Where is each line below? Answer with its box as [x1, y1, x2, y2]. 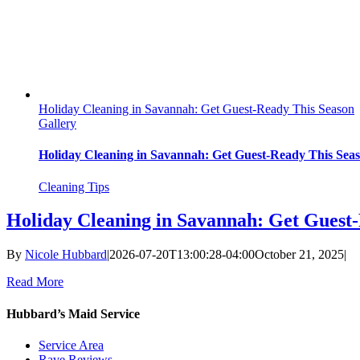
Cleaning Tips [39, 179, 109, 194]
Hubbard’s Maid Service [6, 306, 140, 321]
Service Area [39, 337, 104, 352]
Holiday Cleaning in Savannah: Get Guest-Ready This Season [39, 102, 354, 116]
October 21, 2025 [255, 247, 344, 262]
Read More [6, 275, 63, 289]
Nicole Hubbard [25, 247, 107, 262]
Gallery [39, 117, 76, 130]
